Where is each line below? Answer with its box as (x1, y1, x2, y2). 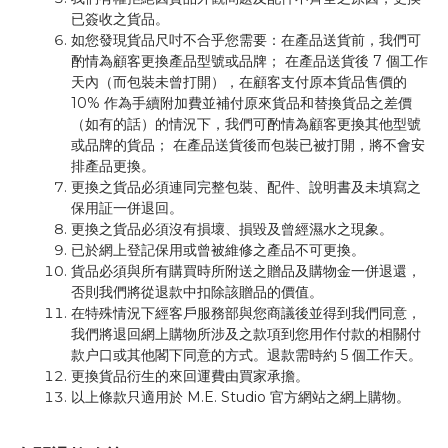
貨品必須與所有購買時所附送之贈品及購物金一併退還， (71, 262, 421, 280)
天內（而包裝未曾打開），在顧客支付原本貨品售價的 (71, 73, 407, 91)
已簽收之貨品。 (71, 10, 169, 28)
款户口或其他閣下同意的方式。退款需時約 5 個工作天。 (71, 346, 426, 364)
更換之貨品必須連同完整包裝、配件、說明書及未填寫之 (71, 178, 421, 196)
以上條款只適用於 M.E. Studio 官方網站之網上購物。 (71, 388, 410, 406)
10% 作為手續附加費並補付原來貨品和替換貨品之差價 (71, 94, 412, 112)
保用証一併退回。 (71, 199, 187, 217)
